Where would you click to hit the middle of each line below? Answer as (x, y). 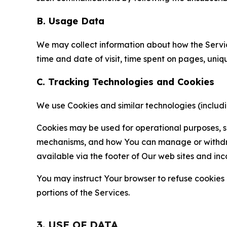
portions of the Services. (83, 193)
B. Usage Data (70, 21)
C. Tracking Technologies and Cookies (125, 82)
